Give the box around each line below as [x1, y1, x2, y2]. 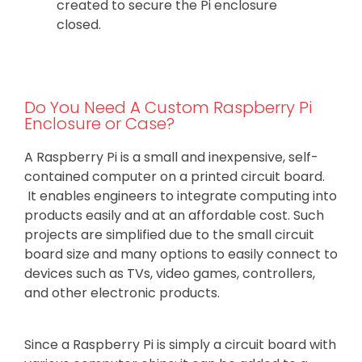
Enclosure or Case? [24, 112, 175, 135]
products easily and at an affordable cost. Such [24, 205, 324, 225]
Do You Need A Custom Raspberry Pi [24, 95, 312, 119]
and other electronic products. [24, 283, 220, 302]
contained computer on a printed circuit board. [24, 166, 325, 186]
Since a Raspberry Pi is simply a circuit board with [24, 335, 336, 354]
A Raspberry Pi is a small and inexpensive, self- [24, 147, 318, 166]
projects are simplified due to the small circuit [24, 225, 314, 244]
